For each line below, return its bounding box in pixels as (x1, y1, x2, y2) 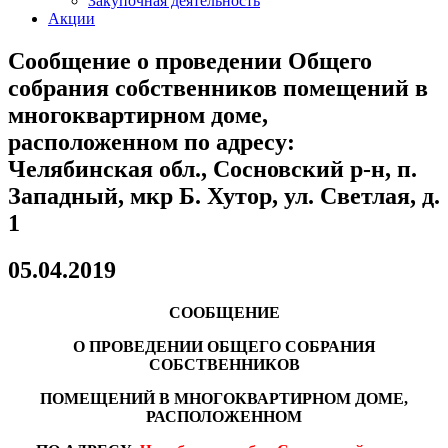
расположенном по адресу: (8, 128, 295, 155)
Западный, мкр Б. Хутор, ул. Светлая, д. (8, 182, 440, 209)
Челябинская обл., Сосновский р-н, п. (8, 155, 417, 182)
